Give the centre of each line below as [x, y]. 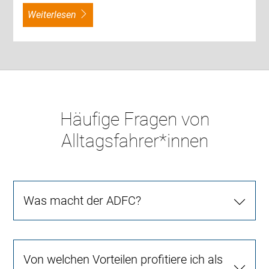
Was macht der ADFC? [83, 200]
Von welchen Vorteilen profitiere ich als [123, 259]
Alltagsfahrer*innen [134, 141]
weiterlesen [56, 14]
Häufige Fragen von [134, 119]
